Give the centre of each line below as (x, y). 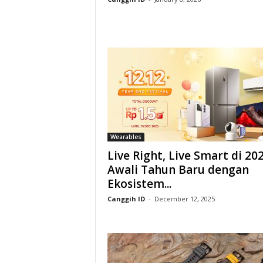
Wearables (126, 137)
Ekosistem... (139, 184)
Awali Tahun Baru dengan (178, 170)
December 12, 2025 (184, 199)
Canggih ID (126, 199)
